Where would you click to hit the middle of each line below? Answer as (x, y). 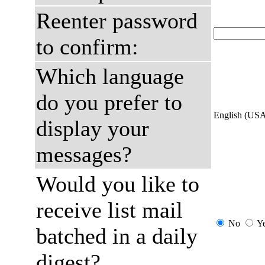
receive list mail (109, 210)
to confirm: (87, 47)
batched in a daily (117, 236)
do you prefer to (109, 102)
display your (93, 128)
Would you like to (118, 184)
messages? (84, 154)
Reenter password (117, 21)
